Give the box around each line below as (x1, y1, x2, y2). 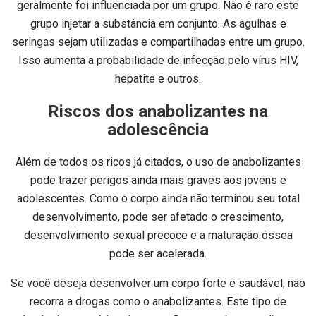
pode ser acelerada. (109, 247, 207, 261)
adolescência (107, 120, 209, 140)
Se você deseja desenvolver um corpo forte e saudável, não (11, 276, 305, 291)
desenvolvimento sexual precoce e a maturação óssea (23, 229, 293, 243)
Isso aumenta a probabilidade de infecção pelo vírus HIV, (18, 54, 298, 68)
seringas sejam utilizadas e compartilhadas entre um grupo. (11, 35, 305, 49)
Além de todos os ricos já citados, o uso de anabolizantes (15, 155, 301, 169)
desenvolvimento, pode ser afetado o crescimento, (32, 210, 284, 224)
